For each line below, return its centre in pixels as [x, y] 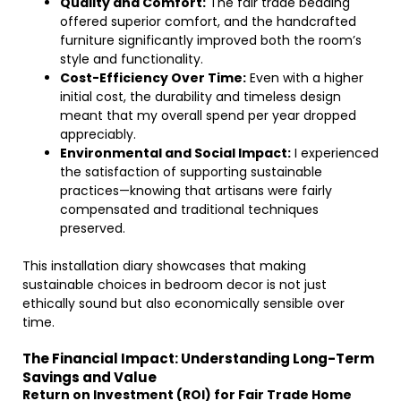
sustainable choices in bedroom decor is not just [175, 285]
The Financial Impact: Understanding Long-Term [198, 358]
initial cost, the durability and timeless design [200, 97]
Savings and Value [90, 377]
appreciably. [98, 134]
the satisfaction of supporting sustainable [191, 172]
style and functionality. [132, 59]
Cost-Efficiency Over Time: [153, 78]
